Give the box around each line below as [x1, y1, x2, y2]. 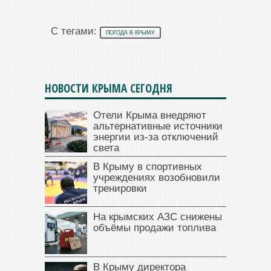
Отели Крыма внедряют [93, 109, 206, 121]
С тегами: [51, 25, 100, 37]
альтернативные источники [93, 120, 223, 132]
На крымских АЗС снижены [93, 211, 222, 223]
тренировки [93, 183, 147, 194]
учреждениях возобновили [93, 172, 220, 183]
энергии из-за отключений [93, 131, 218, 143]
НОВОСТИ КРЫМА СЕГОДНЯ [45, 80, 172, 96]
